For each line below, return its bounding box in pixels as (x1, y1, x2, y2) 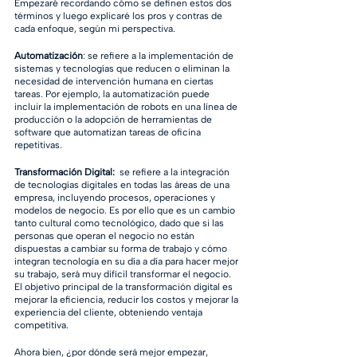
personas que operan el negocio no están (14, 230, 197, 241)
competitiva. (14, 320, 69, 331)
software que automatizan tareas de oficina (14, 127, 203, 138)
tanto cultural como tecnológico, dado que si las (14, 218, 226, 229)
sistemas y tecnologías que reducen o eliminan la (14, 63, 232, 74)
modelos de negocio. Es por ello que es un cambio (14, 205, 237, 216)
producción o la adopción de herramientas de (14, 114, 214, 125)
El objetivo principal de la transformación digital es (14, 281, 235, 292)
